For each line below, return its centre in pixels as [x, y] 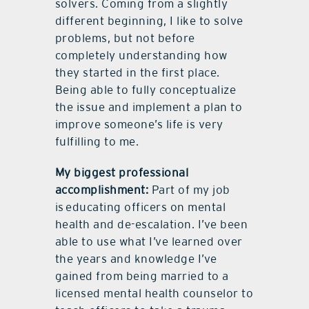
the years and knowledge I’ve [136, 259]
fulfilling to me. [97, 142]
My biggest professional [122, 173]
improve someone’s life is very [139, 124]
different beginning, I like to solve [149, 21]
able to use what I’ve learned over [149, 242]
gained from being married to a [142, 276]
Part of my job [191, 190]
